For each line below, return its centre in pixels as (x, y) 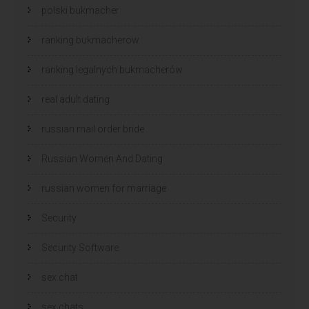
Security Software (80, 247)
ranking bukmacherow (90, 40)
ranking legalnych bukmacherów (112, 69)
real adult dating (76, 99)
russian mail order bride (93, 129)
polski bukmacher (80, 10)
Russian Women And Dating (102, 158)
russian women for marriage (104, 188)
